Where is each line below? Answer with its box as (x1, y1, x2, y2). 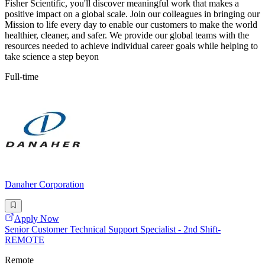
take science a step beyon (5, 51, 99, 62)
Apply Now (14, 214, 59, 224)
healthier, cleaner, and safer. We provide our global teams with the (5, 30, 249, 40)
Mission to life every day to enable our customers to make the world (5, 19, 257, 30)
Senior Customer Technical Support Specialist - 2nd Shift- (5, 224, 221, 235)
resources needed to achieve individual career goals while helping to (5, 40, 258, 51)
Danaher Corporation (5, 179, 84, 189)
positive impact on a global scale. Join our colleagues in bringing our (5, 8, 260, 19)
